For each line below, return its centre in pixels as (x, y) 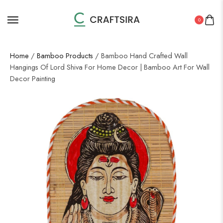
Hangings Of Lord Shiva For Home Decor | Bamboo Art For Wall (110, 67)
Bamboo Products (65, 56)
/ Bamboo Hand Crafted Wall (140, 56)
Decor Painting (33, 78)
